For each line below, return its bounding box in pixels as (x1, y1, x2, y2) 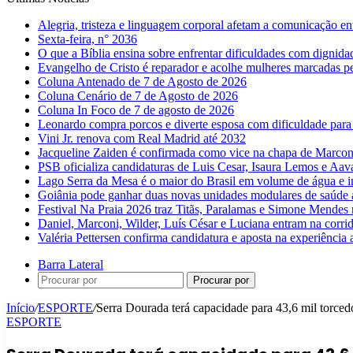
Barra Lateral (38, 258, 103, 271)
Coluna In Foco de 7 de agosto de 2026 (38, 103, 234, 117)
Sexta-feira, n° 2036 (38, 32, 137, 46)
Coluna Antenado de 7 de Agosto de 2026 (38, 75, 247, 88)
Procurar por (193, 274, 249, 286)
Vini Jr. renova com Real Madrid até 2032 (38, 132, 246, 145)
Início (6, 301, 35, 314)
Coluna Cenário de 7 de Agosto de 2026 (38, 89, 238, 102)
